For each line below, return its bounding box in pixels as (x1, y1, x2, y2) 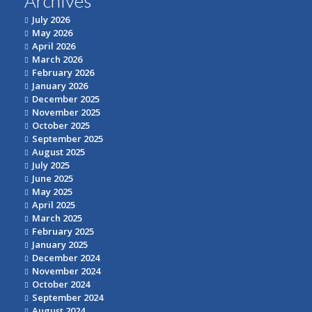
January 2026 (32, 79, 88, 93)
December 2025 (32, 93, 100, 106)
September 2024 (32, 291, 103, 304)
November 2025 (32, 106, 100, 119)
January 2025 (32, 238, 88, 251)
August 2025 (32, 146, 85, 159)
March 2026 (32, 53, 82, 66)
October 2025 (32, 119, 90, 132)
